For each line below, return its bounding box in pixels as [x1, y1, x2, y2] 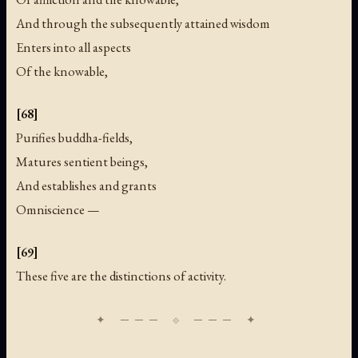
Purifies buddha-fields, [16, 128, 133, 146]
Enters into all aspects [16, 38, 131, 56]
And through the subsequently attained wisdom [16, 14, 270, 32]
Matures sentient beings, [16, 152, 148, 170]
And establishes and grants [16, 176, 157, 194]
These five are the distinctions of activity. [16, 266, 226, 284]
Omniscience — [16, 200, 100, 218]
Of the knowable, [16, 62, 108, 80]
